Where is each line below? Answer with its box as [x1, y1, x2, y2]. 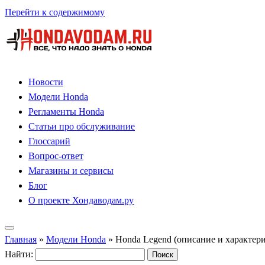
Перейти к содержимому [5, 7, 105, 17]
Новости [28, 77, 63, 87]
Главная [5, 234, 37, 244]
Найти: [5, 249, 33, 259]
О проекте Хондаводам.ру [28, 195, 134, 205]
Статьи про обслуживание [28, 121, 135, 131]
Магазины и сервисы [28, 166, 114, 176]
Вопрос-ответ [28, 151, 83, 161]
